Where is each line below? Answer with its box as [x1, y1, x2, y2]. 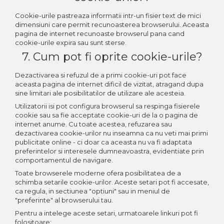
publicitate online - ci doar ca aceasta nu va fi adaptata [15, 137, 192, 146]
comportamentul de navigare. [15, 155, 113, 164]
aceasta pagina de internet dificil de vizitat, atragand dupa [15, 79, 203, 88]
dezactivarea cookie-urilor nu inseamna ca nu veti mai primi [15, 128, 208, 137]
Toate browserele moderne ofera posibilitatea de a [15, 168, 181, 177]
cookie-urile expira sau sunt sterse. [15, 38, 126, 46]
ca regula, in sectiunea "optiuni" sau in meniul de [15, 186, 170, 195]
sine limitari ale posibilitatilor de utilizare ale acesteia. [15, 88, 185, 97]
